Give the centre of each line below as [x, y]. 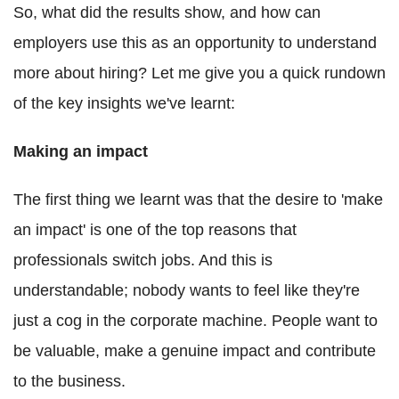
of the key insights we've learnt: [124, 104]
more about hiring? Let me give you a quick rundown [199, 73]
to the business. [69, 382]
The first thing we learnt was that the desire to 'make [198, 200]
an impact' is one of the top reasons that [155, 230]
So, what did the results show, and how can [167, 13]
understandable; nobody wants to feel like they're [187, 291]
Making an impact [81, 152]
